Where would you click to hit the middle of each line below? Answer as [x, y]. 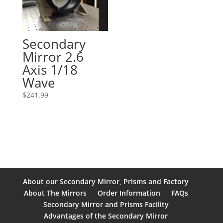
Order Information [129, 193]
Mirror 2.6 [53, 57]
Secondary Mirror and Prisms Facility [106, 204]
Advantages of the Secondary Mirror [106, 216]
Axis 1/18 [50, 70]
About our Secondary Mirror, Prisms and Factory [106, 181]
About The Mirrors [55, 193]
